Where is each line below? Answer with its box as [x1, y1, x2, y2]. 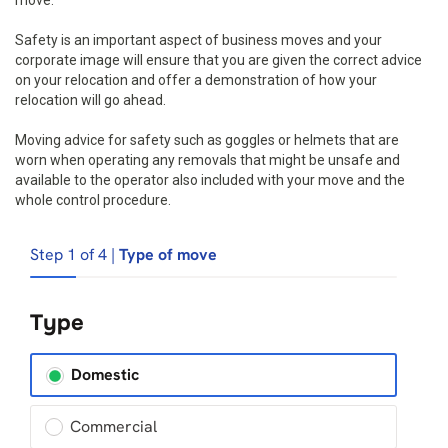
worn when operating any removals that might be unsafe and [15, 152, 400, 168]
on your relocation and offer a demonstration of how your [15, 72, 377, 88]
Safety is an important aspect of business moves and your [15, 32, 382, 48]
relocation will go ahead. [15, 92, 166, 108]
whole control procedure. [15, 192, 171, 208]
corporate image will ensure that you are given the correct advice [15, 52, 422, 68]
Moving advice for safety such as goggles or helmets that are [15, 132, 399, 148]
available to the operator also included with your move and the [15, 172, 405, 188]
